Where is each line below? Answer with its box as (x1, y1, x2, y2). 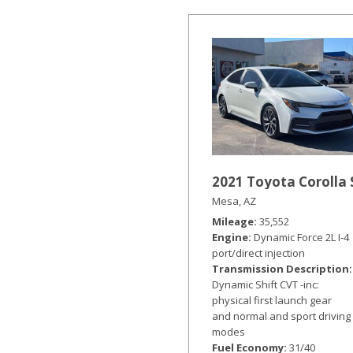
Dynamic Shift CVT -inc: (212, 277, 319, 292)
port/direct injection (212, 245, 305, 260)
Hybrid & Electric (105, 6, 205, 21)
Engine (212, 229, 248, 244)
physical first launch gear (212, 292, 332, 307)
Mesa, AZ (212, 193, 256, 208)
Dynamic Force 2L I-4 (254, 229, 349, 244)
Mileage (212, 214, 254, 229)
